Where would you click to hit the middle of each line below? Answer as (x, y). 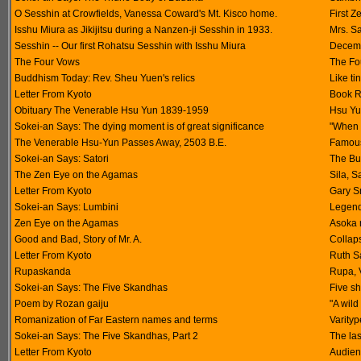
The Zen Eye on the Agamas (76, 175)
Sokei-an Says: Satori (62, 159)
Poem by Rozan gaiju (62, 304)
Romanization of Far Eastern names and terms (116, 320)
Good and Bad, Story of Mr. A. (78, 239)
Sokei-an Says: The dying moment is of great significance (139, 127)
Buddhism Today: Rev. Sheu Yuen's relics (105, 78)
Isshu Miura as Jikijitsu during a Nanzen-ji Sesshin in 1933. (143, 30)
